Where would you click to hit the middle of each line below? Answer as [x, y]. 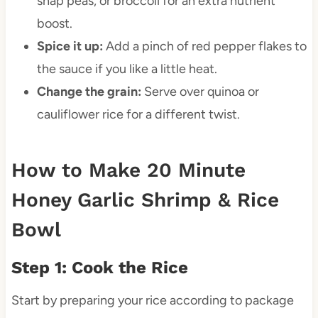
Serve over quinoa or [200, 92]
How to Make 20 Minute [128, 170]
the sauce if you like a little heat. [127, 69]
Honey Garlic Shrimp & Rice [145, 200]
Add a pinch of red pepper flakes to [204, 46]
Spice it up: [70, 46]
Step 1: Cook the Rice [99, 268]
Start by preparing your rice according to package [152, 301]
